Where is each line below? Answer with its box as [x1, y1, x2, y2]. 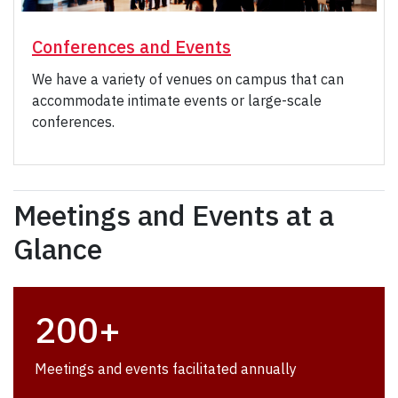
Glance [13, 230, 102, 268]
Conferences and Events [32, 35, 231, 60]
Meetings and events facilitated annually [35, 360, 297, 378]
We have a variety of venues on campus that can [32, 70, 344, 89]
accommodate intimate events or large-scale [32, 92, 322, 110]
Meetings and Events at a [13, 196, 334, 235]
